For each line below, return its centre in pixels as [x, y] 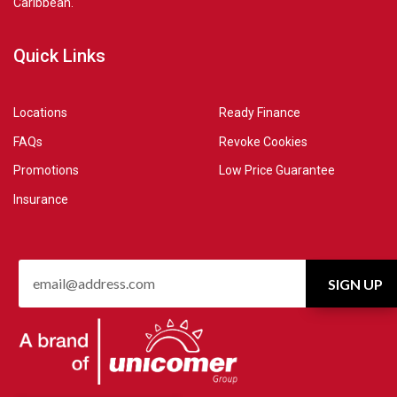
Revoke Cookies [263, 141]
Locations [40, 113]
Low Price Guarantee [277, 171]
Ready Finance [260, 113]
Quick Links [59, 55]
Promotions [46, 171]
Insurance [41, 200]
